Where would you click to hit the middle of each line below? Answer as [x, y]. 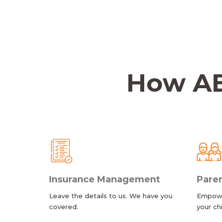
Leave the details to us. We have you [111, 196]
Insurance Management [105, 179]
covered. [64, 207]
